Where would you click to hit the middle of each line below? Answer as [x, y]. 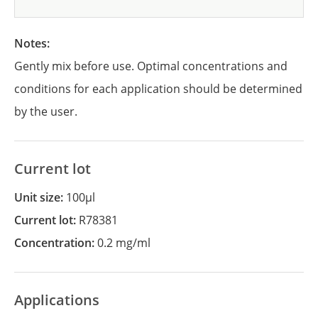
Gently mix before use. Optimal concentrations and [151, 66]
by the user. [46, 111]
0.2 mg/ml [124, 243]
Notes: [38, 43]
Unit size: [44, 197]
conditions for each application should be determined [158, 89]
